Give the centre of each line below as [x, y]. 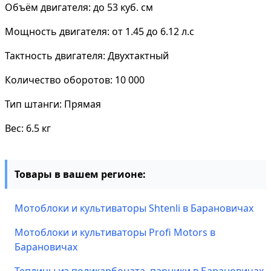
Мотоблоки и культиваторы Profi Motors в [115, 232]
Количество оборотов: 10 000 [75, 80]
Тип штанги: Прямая [53, 104]
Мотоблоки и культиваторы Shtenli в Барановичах [134, 208]
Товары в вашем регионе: [80, 174]
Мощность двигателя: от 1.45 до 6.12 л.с [100, 31]
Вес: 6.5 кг [28, 128]
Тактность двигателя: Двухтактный [87, 56]
